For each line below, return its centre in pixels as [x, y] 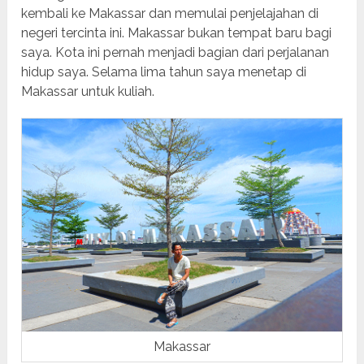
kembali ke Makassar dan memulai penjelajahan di [170, 13]
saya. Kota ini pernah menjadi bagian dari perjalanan [175, 52]
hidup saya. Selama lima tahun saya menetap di [164, 71]
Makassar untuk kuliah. [88, 91]
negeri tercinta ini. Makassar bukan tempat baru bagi [177, 32]
